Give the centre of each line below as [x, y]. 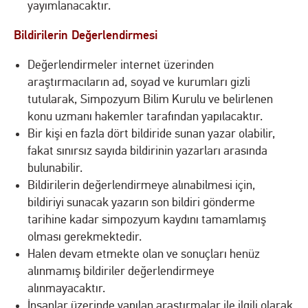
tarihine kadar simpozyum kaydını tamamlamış [147, 219]
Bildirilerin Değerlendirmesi [86, 35]
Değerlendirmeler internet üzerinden [121, 65]
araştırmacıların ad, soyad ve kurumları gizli [139, 82]
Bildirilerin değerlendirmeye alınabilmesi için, [142, 185]
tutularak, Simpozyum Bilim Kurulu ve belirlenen [150, 99]
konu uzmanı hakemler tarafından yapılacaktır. [145, 116]
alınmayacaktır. [66, 288]
